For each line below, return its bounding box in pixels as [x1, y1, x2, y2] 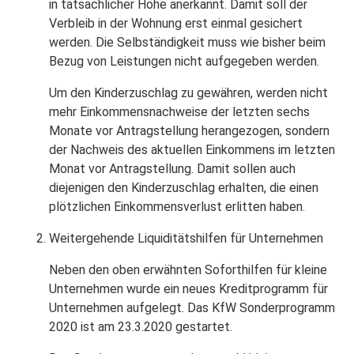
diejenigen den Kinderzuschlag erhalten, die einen [49, 180, 319, 195]
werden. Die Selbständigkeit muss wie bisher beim [49, 35, 326, 50]
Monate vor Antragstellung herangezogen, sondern [49, 123, 330, 138]
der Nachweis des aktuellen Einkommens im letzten [49, 142, 336, 157]
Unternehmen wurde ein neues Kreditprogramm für [49, 281, 329, 296]
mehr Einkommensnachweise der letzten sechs [49, 104, 311, 119]
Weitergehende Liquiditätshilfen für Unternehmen [49, 231, 324, 246]
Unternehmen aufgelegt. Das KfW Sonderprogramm [49, 300, 336, 315]
